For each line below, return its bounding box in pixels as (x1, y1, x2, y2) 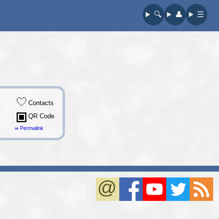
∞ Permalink (14, 125, 44, 131)
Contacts (26, 99, 54, 107)
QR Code (26, 112, 54, 120)
